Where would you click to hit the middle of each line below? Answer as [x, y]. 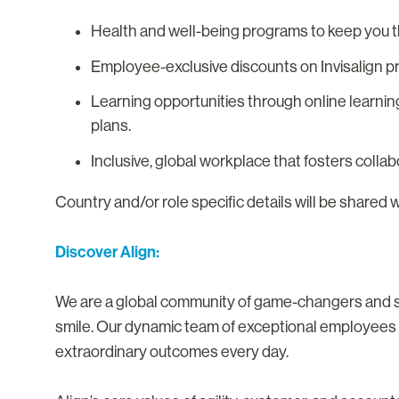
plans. [111, 126]
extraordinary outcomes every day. [172, 351]
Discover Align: [107, 252]
